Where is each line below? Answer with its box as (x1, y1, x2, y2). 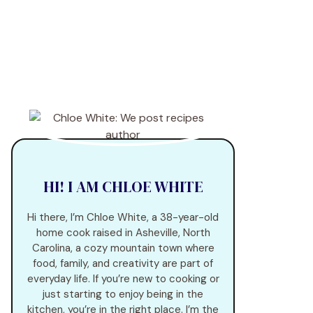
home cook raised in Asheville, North (36, 226, 210, 240)
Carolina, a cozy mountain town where (31, 241, 214, 255)
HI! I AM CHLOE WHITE (43, 176, 203, 197)
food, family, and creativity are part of (33, 256, 213, 270)
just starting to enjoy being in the (43, 287, 203, 301)
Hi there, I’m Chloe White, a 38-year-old (27, 210, 219, 224)
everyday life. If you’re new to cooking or (27, 272, 219, 286)
